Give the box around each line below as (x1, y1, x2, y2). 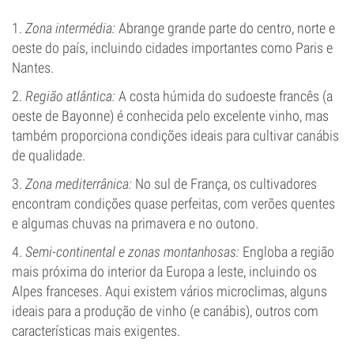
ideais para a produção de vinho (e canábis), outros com (12, 303, 318, 319)
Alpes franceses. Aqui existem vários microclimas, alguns (12, 283, 327, 299)
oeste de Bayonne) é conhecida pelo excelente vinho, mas (12, 107, 329, 124)
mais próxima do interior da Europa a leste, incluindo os (12, 263, 317, 280)
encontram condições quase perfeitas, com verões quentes (12, 195, 335, 212)
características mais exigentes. (12, 322, 180, 339)
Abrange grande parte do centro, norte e (115, 20, 335, 36)
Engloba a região (239, 243, 334, 260)
